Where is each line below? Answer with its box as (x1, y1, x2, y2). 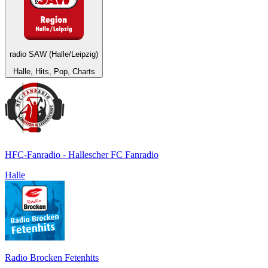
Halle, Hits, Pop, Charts (13, 66, 95, 76)
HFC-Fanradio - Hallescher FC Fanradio (5, 149, 159, 160)
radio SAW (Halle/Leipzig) (10, 50, 98, 59)
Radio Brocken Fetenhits (5, 252, 99, 263)
